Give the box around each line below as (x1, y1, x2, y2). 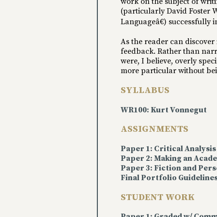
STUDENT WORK (121, 191, 195, 203)
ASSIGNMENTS (121, 124, 189, 135)
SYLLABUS (121, 84, 170, 96)
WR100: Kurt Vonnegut (121, 105, 207, 115)
